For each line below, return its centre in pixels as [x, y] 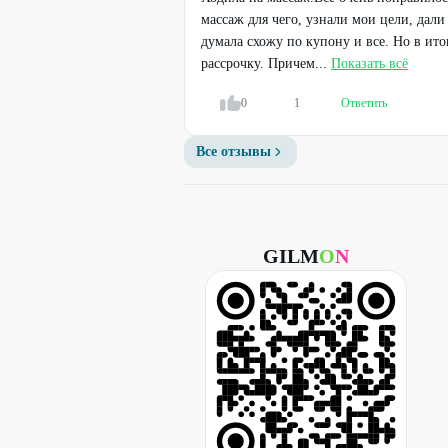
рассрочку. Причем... [264, 63]
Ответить [364, 103]
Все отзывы [233, 151]
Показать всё [369, 63]
